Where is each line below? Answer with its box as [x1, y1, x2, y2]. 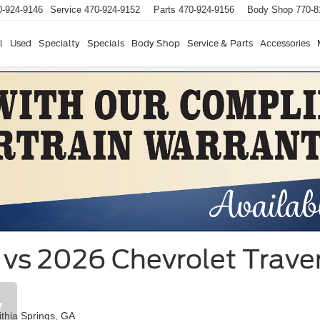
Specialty [39, 37, 80, 49]
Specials [87, 37, 124, 49]
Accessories [260, 37, 310, 49]
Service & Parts [187, 37, 253, 49]
